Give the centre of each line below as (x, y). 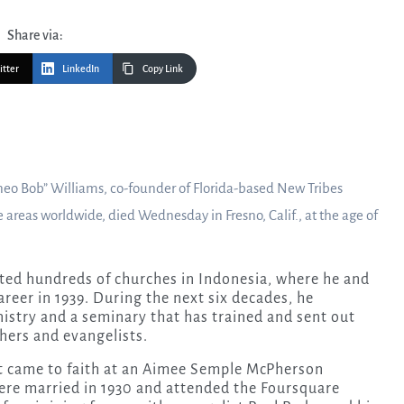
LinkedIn (81, 68)
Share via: (35, 35)
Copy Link (163, 68)
